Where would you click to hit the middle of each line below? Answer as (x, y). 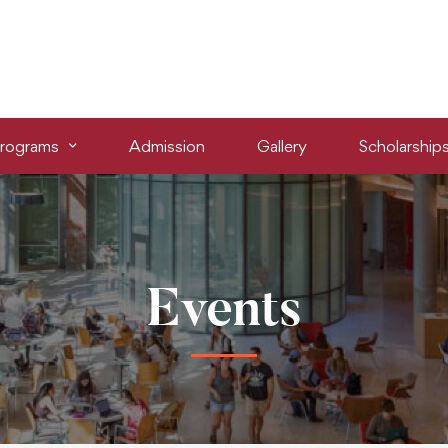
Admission (166, 146)
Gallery (281, 146)
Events (224, 313)
